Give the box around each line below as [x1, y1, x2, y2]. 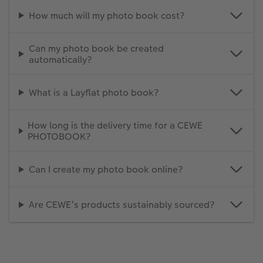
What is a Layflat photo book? [28, 85, 159, 99]
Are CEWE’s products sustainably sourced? [28, 198, 215, 212]
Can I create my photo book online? [28, 163, 183, 177]
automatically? [28, 52, 92, 66]
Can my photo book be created [28, 41, 164, 55]
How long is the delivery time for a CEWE [28, 119, 203, 133]
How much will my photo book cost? [28, 8, 185, 22]
